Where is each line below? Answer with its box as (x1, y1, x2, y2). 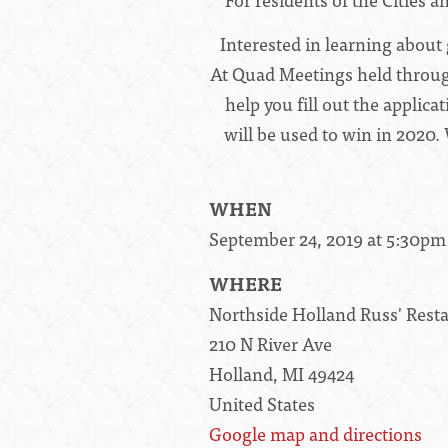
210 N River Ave (209, 329, 332, 359)
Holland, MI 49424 (209, 359, 354, 389)
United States (209, 389, 315, 419)
